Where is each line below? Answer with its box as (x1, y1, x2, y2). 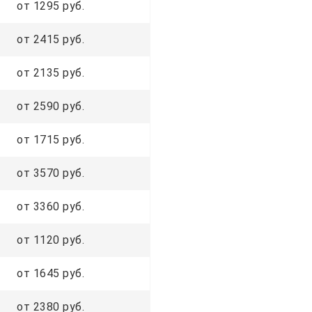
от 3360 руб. (17, 199, 84, 213)
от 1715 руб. (17, 132, 84, 146)
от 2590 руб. (17, 99, 84, 113)
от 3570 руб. (17, 166, 84, 180)
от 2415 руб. (17, 32, 84, 46)
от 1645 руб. (17, 266, 84, 280)
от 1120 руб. (17, 233, 84, 247)
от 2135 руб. (17, 65, 84, 79)
